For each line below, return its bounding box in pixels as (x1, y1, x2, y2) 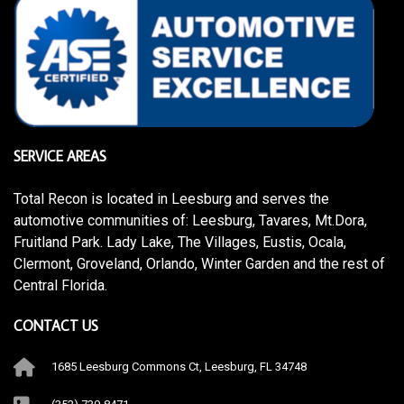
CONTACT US (14, 317, 98, 335)
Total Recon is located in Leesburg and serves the (14, 190, 329, 207)
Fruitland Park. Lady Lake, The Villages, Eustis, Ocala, (14, 234, 346, 251)
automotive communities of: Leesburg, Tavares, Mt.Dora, (14, 212, 367, 229)
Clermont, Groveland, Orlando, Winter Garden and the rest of (14, 255, 385, 272)
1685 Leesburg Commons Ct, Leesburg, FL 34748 (51, 360, 307, 373)
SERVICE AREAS (14, 147, 106, 165)
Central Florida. (14, 277, 107, 294)
